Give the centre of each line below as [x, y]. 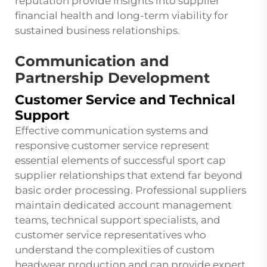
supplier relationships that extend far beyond [129, 176]
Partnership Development [112, 78]
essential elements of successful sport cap [120, 161]
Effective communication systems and [112, 131]
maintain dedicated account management [123, 205]
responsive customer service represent [112, 146]
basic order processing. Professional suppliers [131, 190]
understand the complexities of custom [115, 250]
